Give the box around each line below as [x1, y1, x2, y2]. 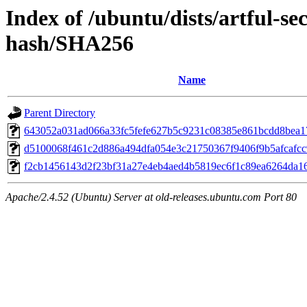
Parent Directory [24, 107, 95, 119]
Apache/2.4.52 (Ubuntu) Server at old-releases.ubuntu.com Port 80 [5, 191, 297, 204]
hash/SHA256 [5, 31, 134, 56]
